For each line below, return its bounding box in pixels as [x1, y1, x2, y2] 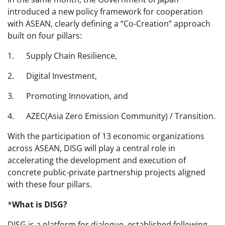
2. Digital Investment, [8, 70, 97, 82]
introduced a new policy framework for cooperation [8, 6, 203, 18]
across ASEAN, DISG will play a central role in [8, 143, 175, 154]
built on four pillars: [8, 30, 82, 42]
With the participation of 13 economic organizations [8, 131, 204, 142]
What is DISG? [12, 199, 67, 210]
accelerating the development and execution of [8, 155, 186, 166]
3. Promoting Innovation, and [8, 90, 128, 102]
